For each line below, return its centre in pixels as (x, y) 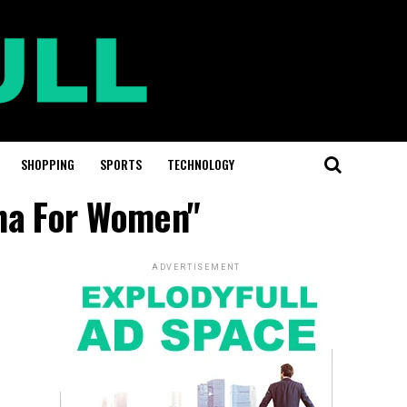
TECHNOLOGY (201, 164)
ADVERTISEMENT (196, 267)
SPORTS (121, 164)
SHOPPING (48, 164)
